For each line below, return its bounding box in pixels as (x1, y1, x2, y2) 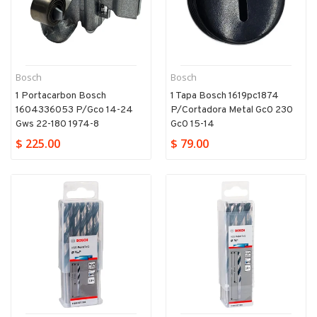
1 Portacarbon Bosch (16, 90, 106, 103)
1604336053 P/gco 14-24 (16, 104, 133, 117)
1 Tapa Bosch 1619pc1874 (171, 90, 279, 103)
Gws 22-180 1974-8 (16, 118, 99, 131)
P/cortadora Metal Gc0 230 (171, 104, 293, 117)
